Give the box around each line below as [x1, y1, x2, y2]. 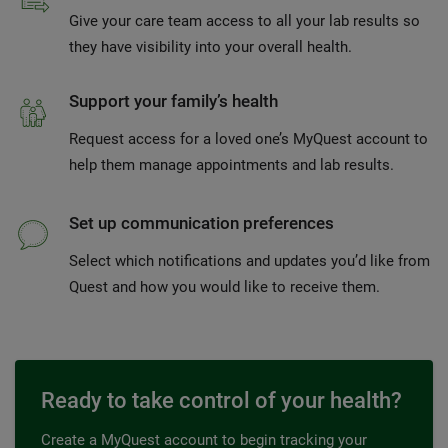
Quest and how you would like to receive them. [69, 278, 380, 297]
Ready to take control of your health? [41, 388, 402, 414]
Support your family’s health [69, 91, 278, 112]
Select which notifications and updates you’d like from [69, 252, 430, 271]
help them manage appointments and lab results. [69, 156, 394, 175]
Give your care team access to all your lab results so [69, 12, 420, 31]
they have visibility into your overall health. [69, 38, 352, 57]
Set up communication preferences [69, 213, 334, 234]
